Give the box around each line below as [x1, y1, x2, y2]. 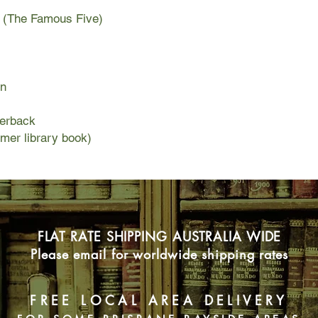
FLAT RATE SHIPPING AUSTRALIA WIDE [37, 228, 282, 246]
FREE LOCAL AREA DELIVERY [30, 292, 288, 309]
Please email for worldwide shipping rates [31, 246, 288, 263]
